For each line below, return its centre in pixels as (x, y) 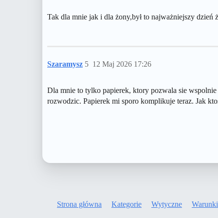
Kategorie (127, 204)
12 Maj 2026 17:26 (122, 64)
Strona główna (79, 204)
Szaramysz (65, 64)
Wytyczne (167, 204)
